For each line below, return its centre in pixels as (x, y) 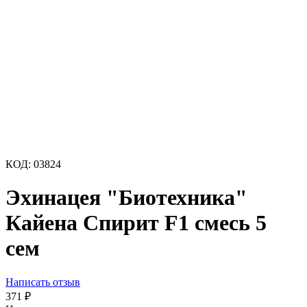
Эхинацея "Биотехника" (126, 198)
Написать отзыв (43, 282)
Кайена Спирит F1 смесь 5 (136, 223)
